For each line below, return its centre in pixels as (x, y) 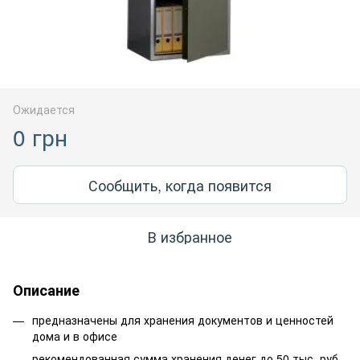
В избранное (190, 236)
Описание (46, 290)
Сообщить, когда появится (180, 184)
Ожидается (44, 109)
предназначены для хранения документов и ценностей (183, 319)
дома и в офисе (75, 335)
